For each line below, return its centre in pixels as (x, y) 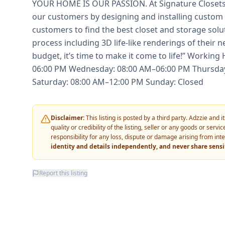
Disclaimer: (68, 118)
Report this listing (63, 173)
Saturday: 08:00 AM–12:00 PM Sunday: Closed (118, 82)
